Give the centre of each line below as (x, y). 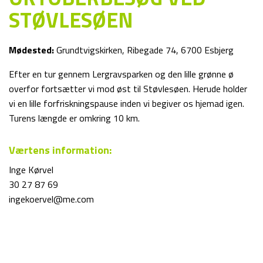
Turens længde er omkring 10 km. (74, 118)
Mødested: (31, 50)
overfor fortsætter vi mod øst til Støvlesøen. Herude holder (128, 89)
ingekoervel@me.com (51, 199)
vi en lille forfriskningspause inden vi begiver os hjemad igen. (127, 103)
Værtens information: (60, 150)
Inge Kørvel (31, 170)
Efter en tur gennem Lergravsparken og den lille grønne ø (121, 74)
